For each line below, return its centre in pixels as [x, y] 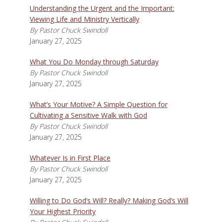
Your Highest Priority [63, 211]
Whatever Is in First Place [70, 158]
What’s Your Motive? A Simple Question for [99, 104]
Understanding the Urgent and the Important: [102, 8]
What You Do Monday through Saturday [94, 62]
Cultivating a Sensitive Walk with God [88, 115]
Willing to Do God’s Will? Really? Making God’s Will [109, 200]
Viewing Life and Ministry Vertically [84, 19]
